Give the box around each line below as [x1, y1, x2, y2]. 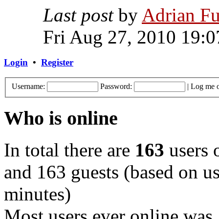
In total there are [4, 139, 135, 160]
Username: [12, 82, 45, 90]
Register [41, 57, 73, 68]
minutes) [4, 183, 71, 204]
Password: [100, 82, 132, 90]
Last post [43, 4, 113, 26]
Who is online [4, 107, 118, 130]
